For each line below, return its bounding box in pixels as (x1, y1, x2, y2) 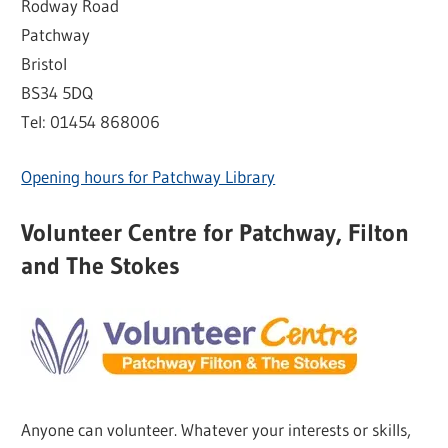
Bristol (21, 53, 68, 75)
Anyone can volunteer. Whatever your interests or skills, (21, 419, 412, 441)
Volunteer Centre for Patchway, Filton (21, 218, 410, 248)
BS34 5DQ (21, 82, 94, 104)
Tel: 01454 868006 (21, 111, 161, 133)
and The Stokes (21, 251, 181, 281)
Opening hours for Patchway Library (21, 165, 276, 187)
